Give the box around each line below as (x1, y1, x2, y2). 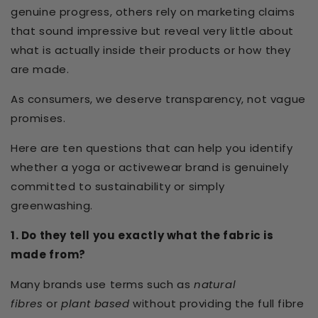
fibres (11, 296, 43, 312)
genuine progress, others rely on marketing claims (11, 4, 295, 20)
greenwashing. (11, 198, 93, 214)
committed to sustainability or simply (11, 179, 225, 194)
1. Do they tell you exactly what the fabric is (11, 228, 274, 243)
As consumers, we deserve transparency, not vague (11, 92, 306, 107)
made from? (11, 247, 86, 263)
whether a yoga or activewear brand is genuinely (11, 160, 289, 175)
